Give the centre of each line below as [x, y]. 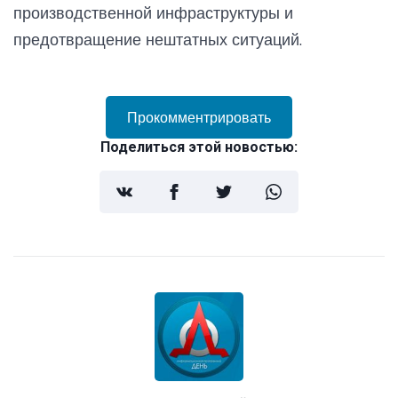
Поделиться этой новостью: [199, 147]
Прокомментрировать [199, 117]
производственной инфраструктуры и [153, 12]
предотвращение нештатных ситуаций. [158, 39]
